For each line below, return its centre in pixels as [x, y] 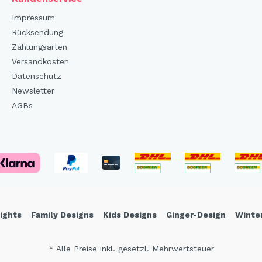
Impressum [33, 17]
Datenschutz [37, 76]
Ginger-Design [196, 214]
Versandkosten [40, 61]
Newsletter [33, 90]
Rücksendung [37, 32]
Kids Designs [130, 214]
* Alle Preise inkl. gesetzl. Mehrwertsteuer [131, 248]
